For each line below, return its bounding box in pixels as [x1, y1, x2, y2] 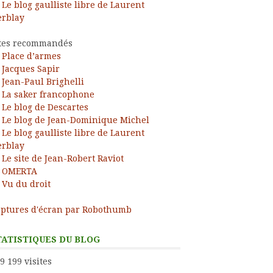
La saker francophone [2, 89, 94, 99]
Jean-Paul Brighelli [2, 76, 84, 87]
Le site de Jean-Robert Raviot [2, 153, 124, 163]
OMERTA [2, 166, 37, 176]
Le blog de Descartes [2, 102, 88, 112]
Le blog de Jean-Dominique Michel [2, 115, 149, 125]
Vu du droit [2, 179, 51, 189]
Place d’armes [2, 51, 61, 61]
